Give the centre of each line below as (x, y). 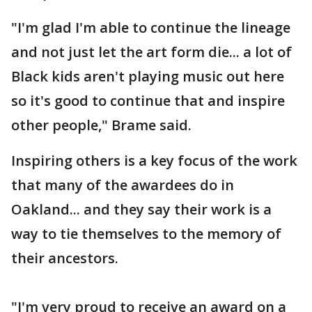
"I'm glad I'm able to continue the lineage (151, 28)
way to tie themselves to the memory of (146, 234)
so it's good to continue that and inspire (148, 101)
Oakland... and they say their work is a (141, 209)
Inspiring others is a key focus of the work (154, 161)
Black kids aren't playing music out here (148, 76)
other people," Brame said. (103, 125)
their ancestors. (67, 258)
